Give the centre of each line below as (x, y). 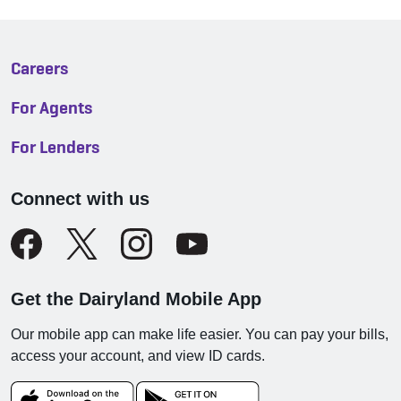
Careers (40, 68)
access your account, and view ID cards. (138, 355)
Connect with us (80, 198)
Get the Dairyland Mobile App (136, 299)
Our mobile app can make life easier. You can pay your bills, (200, 334)
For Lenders (55, 146)
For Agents (52, 107)
